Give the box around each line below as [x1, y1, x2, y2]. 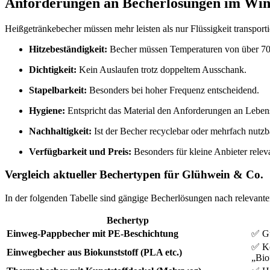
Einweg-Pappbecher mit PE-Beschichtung [7, 228, 178, 239]
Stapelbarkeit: [29, 84, 87, 95]
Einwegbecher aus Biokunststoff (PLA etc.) [7, 247, 182, 258]
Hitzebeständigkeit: [29, 43, 107, 54]
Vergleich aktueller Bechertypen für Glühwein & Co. [5, 168, 263, 181]
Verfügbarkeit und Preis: [29, 146, 131, 157]
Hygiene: [29, 105, 65, 116]
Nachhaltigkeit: [29, 125, 92, 136]
